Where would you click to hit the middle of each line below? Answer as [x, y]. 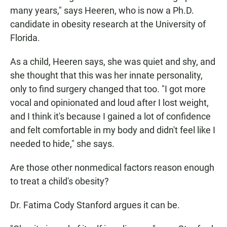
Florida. [25, 38]
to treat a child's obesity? [60, 181]
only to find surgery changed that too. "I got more [108, 89]
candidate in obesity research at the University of [108, 24]
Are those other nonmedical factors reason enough [112, 168]
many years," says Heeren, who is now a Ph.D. [102, 11]
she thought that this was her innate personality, [106, 75]
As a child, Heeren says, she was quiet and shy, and [113, 62]
